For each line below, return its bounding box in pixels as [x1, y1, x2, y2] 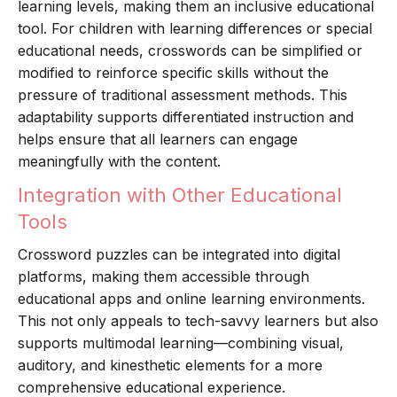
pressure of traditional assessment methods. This [18, 86, 347, 105]
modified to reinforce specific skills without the [18, 64, 329, 82]
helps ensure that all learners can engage [18, 130, 298, 149]
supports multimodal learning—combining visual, [18, 334, 344, 353]
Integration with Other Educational [18, 183, 342, 207]
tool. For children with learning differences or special [18, 19, 372, 38]
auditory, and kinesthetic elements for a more [18, 356, 323, 375]
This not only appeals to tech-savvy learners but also [18, 312, 378, 331]
